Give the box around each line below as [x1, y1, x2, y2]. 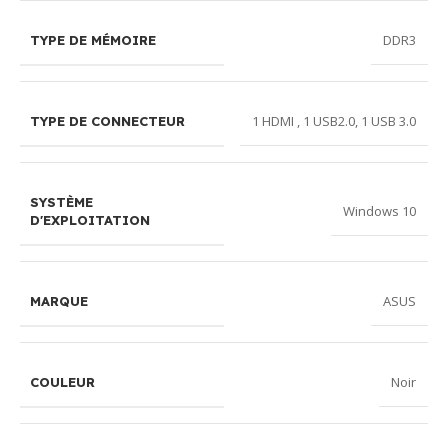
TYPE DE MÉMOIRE [30, 31, 156, 48]
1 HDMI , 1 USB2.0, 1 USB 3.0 [252, 112, 416, 131]
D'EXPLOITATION [30, 211, 150, 228]
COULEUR [30, 373, 95, 390]
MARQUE [30, 292, 88, 309]
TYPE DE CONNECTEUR [30, 112, 185, 129]
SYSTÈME [30, 193, 93, 210]
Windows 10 [343, 202, 416, 221]
